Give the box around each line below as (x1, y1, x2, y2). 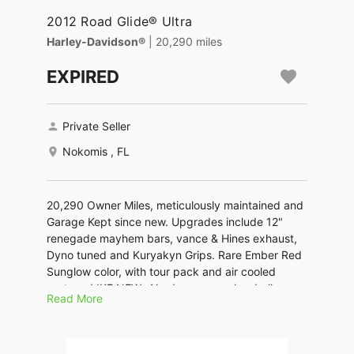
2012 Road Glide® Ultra (47, 13, 193, 30)
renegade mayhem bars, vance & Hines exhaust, (47, 232, 297, 246)
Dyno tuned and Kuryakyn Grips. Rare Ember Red (47, 248, 302, 262)
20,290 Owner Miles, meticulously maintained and (47, 198, 303, 213)
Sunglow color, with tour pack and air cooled (47, 265, 276, 279)
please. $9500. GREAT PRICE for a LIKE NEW (47, 298, 280, 312)
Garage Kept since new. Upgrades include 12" (47, 215, 283, 229)
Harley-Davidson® (47, 35, 145, 49)
